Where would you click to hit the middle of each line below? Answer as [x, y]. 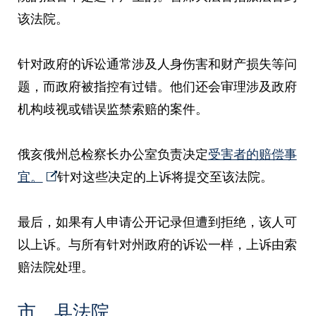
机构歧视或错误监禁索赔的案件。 [113, 109]
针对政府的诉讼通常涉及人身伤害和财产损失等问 [157, 63]
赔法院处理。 [55, 267]
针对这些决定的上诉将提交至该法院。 [165, 176]
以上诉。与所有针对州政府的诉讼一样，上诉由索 [157, 244]
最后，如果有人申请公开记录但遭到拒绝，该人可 [157, 221]
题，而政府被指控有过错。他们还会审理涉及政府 [157, 86]
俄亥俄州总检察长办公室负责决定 [113, 154]
